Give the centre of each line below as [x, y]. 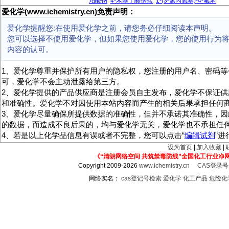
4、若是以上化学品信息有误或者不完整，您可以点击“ [93, 135]
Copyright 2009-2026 [109, 166]
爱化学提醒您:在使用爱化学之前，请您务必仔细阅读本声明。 [112, 28]
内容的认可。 [30, 50]
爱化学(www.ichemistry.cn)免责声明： [68, 12]
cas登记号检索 [141, 178]
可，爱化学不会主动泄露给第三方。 [63, 82]
